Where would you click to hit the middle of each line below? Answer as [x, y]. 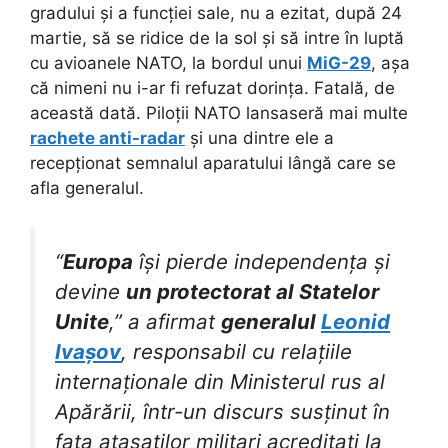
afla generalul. [87, 188]
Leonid [355, 321]
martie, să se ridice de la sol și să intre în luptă [217, 38]
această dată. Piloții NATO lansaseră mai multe [219, 113]
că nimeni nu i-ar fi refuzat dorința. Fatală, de [212, 88]
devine [90, 291]
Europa [98, 261]
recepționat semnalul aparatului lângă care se [213, 163]
